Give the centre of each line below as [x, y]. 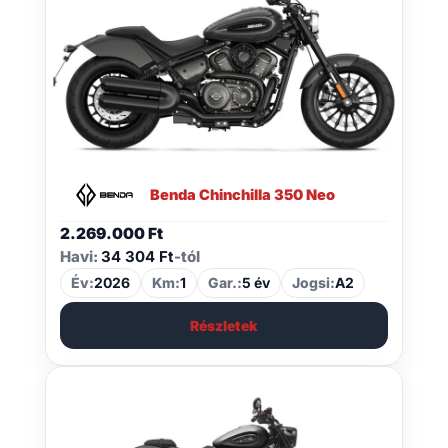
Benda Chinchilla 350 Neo [242, 195]
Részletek [224, 326]
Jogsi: [313, 283]
